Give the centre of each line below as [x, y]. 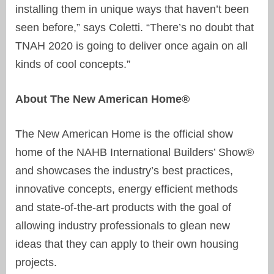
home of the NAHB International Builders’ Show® [135, 152]
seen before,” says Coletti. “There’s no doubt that [135, 27]
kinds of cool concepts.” [73, 64]
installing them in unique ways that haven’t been [132, 9]
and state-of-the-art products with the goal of [123, 207]
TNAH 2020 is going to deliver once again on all [131, 46]
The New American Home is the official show [124, 134]
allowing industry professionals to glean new [123, 225]
